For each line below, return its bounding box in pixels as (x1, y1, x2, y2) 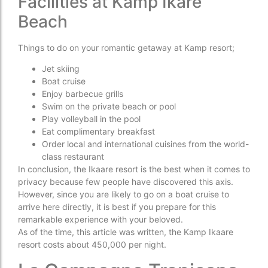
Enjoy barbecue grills (42, 89, 123, 99)
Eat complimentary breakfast (42, 126, 155, 137)
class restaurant (42, 151, 104, 162)
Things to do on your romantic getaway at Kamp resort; (18, 42, 234, 53)
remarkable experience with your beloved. (18, 214, 183, 225)
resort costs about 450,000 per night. (18, 239, 166, 250)
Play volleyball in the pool (42, 114, 141, 124)
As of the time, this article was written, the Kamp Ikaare (18, 227, 233, 237)
